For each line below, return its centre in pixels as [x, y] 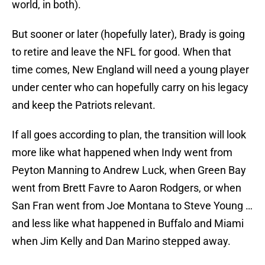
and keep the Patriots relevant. [84, 105]
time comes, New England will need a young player [130, 70]
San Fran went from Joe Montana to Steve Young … [132, 206]
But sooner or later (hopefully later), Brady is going [128, 34]
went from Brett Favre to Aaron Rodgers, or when [127, 188]
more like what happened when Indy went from [122, 153]
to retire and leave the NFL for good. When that [122, 52]
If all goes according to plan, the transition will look [129, 135]
